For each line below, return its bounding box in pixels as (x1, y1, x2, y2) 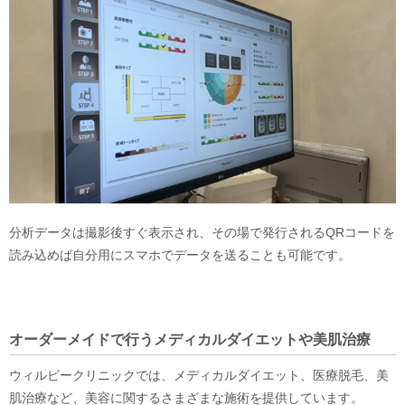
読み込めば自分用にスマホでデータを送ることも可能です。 (9, 248, 351, 263)
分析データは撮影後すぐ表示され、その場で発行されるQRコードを (9, 225, 395, 240)
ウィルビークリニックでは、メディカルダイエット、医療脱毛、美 (9, 368, 389, 383)
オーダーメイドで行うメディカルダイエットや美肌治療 (9, 332, 371, 348)
